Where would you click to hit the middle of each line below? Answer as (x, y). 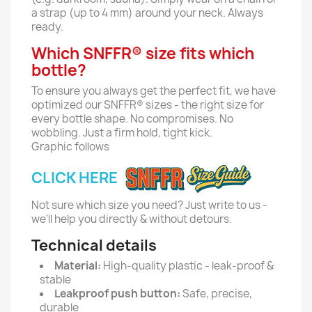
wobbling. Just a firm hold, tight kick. (122, 133)
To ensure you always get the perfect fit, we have (154, 91)
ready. (47, 27)
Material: (78, 266)
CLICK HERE (76, 178)
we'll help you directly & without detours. (132, 219)
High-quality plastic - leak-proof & (187, 266)
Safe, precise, (216, 294)
